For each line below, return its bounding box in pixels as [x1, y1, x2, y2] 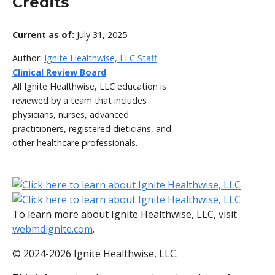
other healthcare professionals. [12, 137, 137, 149]
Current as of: [12, 29, 77, 41]
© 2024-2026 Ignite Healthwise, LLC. [12, 247, 178, 261]
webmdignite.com [12, 222, 93, 236]
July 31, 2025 [77, 29, 127, 41]
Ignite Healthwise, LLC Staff [44, 52, 157, 64]
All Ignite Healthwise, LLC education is [12, 80, 166, 93]
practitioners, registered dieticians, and [12, 123, 171, 135]
